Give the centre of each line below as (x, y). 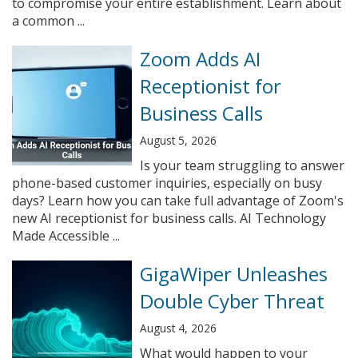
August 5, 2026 (178, 140)
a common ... (48, 21)
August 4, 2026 (178, 328)
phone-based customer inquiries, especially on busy (167, 183)
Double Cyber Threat (232, 301)
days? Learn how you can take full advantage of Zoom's (178, 201)
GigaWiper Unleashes (234, 274)
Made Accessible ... (66, 236)
